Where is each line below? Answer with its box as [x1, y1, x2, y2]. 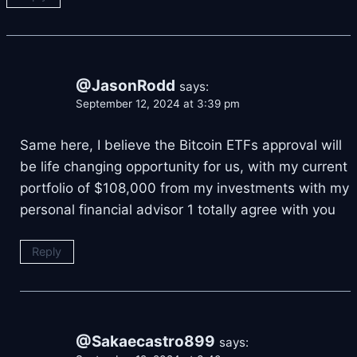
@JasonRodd [76, 76, 175, 95]
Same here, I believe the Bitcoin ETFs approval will [20, 137, 342, 154]
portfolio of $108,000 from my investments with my [20, 180, 349, 197]
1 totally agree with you [187, 202, 335, 218]
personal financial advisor [20, 202, 187, 218]
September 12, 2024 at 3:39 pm [76, 96, 240, 110]
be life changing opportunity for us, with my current [20, 159, 347, 175]
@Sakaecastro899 [76, 332, 215, 351]
